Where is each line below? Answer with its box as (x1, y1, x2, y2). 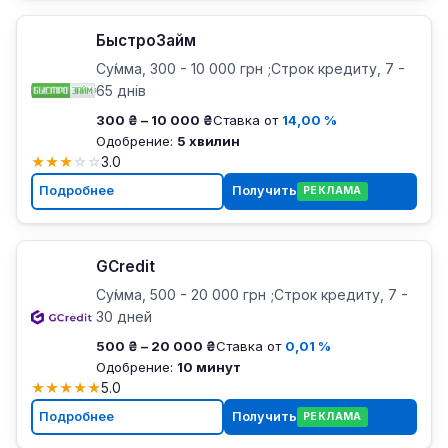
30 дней (95, 307, 152, 325)
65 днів (95, 81, 146, 99)
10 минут (176, 358, 241, 375)
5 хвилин (176, 132, 240, 149)
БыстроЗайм (95, 31, 196, 51)
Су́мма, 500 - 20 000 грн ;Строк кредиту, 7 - (95, 285, 408, 303)
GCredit (95, 256, 155, 276)
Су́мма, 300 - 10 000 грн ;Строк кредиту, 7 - (95, 59, 405, 77)
